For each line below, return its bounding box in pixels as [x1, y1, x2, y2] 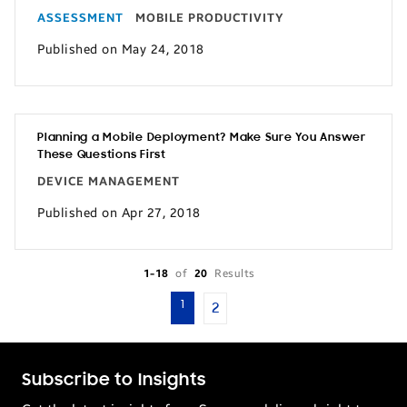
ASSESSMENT [37, 11, 124, 25]
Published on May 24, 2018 [37, 41, 204, 57]
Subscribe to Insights [22, 372, 206, 390]
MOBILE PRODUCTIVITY [134, 11, 284, 25]
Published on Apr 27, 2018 [37, 204, 201, 221]
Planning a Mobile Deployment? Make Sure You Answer [37, 132, 367, 144]
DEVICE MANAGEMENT [37, 174, 180, 189]
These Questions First [37, 149, 166, 161]
